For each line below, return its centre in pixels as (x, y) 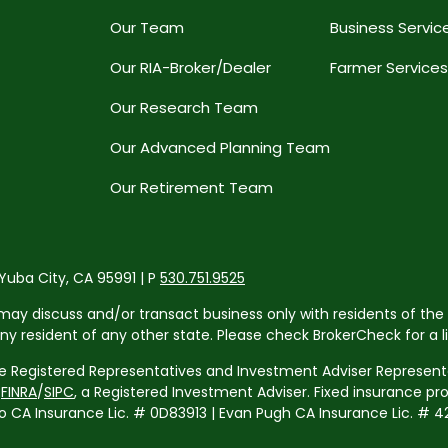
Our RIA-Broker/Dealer (190, 68)
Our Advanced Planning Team (220, 148)
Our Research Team (184, 108)
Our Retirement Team (191, 188)
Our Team (147, 28)
